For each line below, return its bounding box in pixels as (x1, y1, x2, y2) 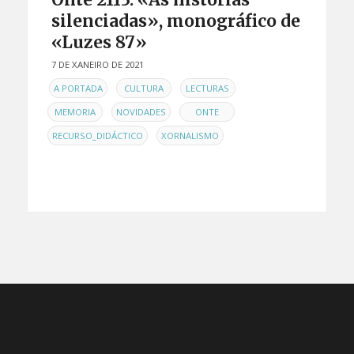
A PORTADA (53, 81, 103, 94)
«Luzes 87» (51, 31, 147, 53)
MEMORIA (54, 105, 96, 118)
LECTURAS (186, 81, 230, 94)
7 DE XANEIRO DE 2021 (51, 58, 144, 70)
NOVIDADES (115, 105, 166, 118)
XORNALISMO (160, 129, 219, 141)
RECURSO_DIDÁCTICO (51, 129, 143, 141)
